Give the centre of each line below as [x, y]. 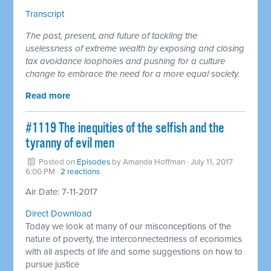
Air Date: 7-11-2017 [62, 191]
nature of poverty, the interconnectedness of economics [134, 239]
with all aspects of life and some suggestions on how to [134, 251]
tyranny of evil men [70, 143]
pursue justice [53, 264]
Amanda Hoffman [154, 162]
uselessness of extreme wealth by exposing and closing [135, 48]
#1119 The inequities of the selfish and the [125, 128]
